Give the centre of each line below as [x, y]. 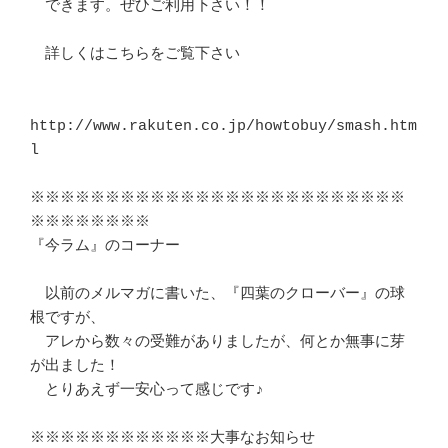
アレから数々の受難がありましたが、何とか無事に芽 [217, 342]
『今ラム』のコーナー [105, 246]
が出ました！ [75, 366]
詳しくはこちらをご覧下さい [135, 54]
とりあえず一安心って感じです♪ [147, 390]
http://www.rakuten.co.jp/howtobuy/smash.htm [223, 126]
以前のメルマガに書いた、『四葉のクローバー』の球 [217, 294]
